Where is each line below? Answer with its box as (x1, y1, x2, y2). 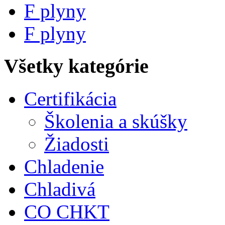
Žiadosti (44, 133, 109, 155)
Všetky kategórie (4, 54, 149, 77)
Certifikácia (24, 87, 117, 109)
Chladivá (24, 178, 95, 200)
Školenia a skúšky (44, 110, 187, 132)
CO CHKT (24, 200, 109, 222)
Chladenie (24, 155, 104, 177)
